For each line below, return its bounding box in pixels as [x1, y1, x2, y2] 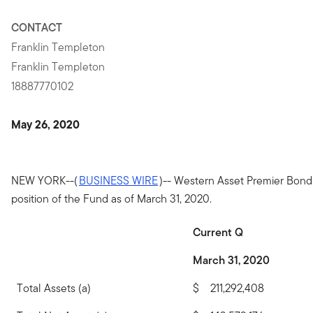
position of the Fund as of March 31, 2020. [11, 191, 212, 207]
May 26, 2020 [11, 116, 80, 133]
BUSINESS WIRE [79, 173, 158, 189]
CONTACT [11, 20, 62, 36]
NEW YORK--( [11, 173, 78, 189]
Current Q [193, 224, 243, 240]
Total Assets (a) [17, 280, 91, 296]
